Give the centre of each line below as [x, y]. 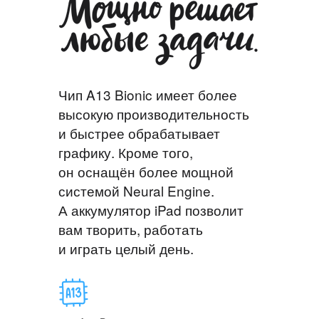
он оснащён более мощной [146, 171]
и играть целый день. [126, 248]
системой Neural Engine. [136, 190]
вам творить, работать [131, 229]
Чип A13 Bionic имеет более [148, 94]
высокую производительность [154, 113]
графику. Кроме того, [126, 152]
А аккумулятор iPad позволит [151, 209]
